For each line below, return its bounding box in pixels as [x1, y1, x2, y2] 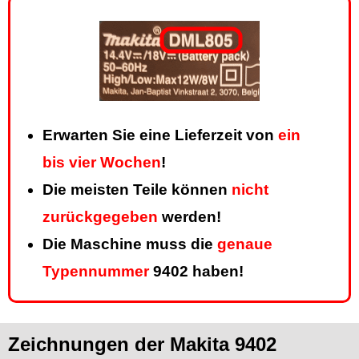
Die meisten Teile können [42, 181, 232, 199]
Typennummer [42, 263, 149, 280]
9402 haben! [149, 263, 244, 280]
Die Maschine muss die [42, 236, 217, 253]
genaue [217, 236, 272, 253]
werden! [158, 208, 221, 226]
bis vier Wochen [42, 154, 161, 171]
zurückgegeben [42, 208, 158, 226]
